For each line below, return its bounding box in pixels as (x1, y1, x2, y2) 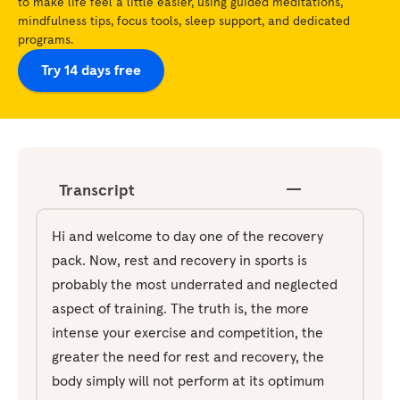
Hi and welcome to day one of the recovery (52, 227, 323, 245)
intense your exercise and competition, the (52, 323, 323, 341)
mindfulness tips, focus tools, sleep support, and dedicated (18, 12, 350, 29)
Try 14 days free (41, 61, 141, 79)
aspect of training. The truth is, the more (52, 299, 309, 317)
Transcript (59, 179, 135, 200)
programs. (18, 31, 73, 47)
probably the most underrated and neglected (52, 275, 337, 293)
